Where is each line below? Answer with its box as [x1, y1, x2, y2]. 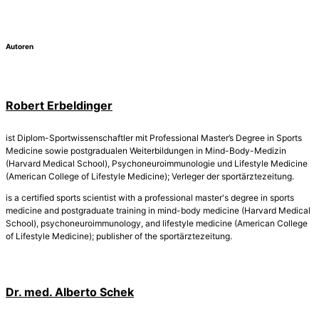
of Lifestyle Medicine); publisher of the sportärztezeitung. [6, 230, 232, 241]
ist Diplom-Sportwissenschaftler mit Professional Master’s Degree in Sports [6, 132, 302, 143]
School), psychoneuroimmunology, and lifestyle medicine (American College [6, 217, 308, 229]
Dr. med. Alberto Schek [6, 284, 134, 299]
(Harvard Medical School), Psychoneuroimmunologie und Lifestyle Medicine [6, 157, 308, 169]
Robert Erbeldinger [6, 98, 113, 113]
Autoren [6, 42, 33, 51]
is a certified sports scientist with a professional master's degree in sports [6, 192, 294, 203]
